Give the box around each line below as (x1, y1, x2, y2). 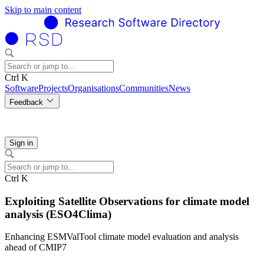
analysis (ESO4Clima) (5, 207, 111, 220)
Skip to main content (5, 5, 81, 15)
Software (5, 83, 38, 93)
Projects (38, 83, 68, 93)
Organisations (68, 83, 119, 93)
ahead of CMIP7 (5, 242, 67, 253)
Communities (119, 83, 169, 93)
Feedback (9, 98, 45, 107)
